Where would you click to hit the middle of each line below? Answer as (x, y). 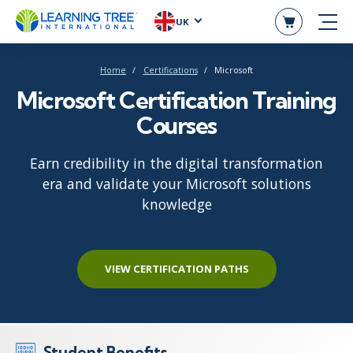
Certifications (170, 70)
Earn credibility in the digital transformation (176, 163)
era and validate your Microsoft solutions (176, 183)
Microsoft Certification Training (176, 100)
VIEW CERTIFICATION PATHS (176, 268)
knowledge (176, 204)
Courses (176, 125)
